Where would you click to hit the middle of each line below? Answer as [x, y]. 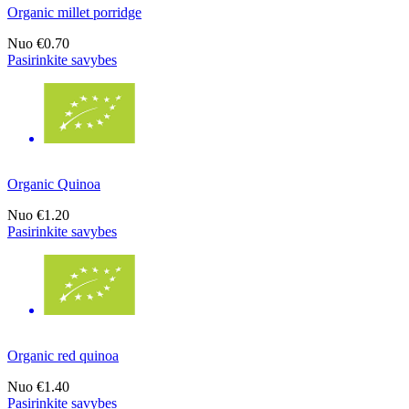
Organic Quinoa [54, 184]
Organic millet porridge [74, 13]
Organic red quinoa [63, 356]
